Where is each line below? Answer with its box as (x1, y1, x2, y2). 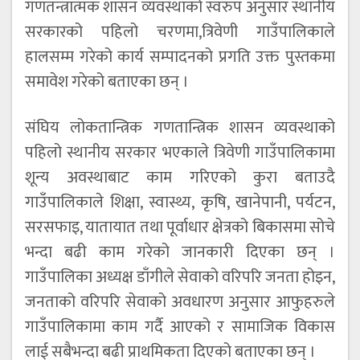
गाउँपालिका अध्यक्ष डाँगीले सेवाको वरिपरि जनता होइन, (25, 264, 335, 292)
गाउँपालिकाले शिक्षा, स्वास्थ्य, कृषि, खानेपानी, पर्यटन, (25, 189, 335, 217)
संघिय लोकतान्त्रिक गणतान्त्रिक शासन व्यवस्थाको (25, 114, 335, 142)
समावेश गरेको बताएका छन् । (25, 68, 189, 96)
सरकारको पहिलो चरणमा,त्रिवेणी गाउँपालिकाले (25, 18, 335, 47)
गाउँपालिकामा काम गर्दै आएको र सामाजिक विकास (25, 313, 335, 342)
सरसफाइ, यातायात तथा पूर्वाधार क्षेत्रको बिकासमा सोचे (25, 214, 335, 242)
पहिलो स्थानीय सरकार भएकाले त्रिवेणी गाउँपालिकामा (25, 139, 335, 167)
